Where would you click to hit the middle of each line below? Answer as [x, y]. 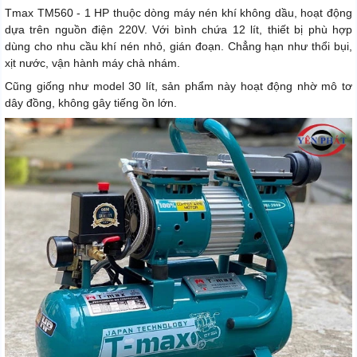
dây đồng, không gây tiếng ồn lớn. [91, 103]
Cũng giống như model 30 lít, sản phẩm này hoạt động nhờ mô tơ [178, 86]
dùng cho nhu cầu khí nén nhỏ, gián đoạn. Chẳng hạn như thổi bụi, [178, 47]
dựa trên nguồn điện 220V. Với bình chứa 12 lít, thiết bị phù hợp [178, 30]
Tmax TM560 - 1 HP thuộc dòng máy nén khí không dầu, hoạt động [178, 13]
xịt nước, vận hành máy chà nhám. [92, 63]
